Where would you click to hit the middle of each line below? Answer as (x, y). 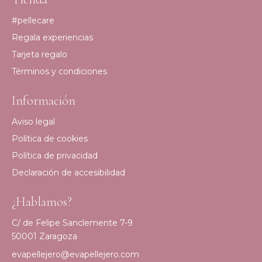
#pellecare (33, 21)
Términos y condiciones (59, 72)
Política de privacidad (55, 156)
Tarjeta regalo (39, 55)
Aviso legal (33, 122)
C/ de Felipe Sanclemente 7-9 (72, 223)
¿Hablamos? (42, 201)
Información (44, 100)
